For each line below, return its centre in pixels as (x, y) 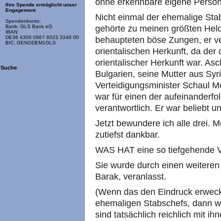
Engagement (20, 10)
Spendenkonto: (23, 21)
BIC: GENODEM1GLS (31, 43)
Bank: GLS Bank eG (29, 27)
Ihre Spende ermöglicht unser (41, 5)
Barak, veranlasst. (131, 177)
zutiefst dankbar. (128, 135)
